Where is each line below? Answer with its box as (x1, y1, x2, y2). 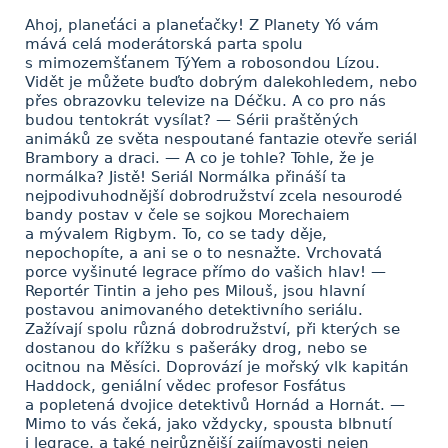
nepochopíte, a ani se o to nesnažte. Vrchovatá (25, 244, 382, 262)
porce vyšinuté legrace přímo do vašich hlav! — (25, 263, 386, 281)
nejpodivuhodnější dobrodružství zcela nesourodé (25, 187, 402, 205)
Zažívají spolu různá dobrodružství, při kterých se (25, 320, 400, 338)
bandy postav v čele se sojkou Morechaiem (25, 206, 350, 224)
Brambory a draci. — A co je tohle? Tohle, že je (25, 149, 374, 167)
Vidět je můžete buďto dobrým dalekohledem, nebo (25, 73, 417, 91)
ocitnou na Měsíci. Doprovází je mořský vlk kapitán (25, 358, 409, 376)
